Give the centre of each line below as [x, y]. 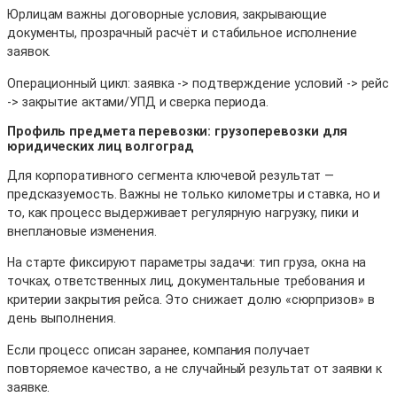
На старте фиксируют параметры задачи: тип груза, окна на [187, 263]
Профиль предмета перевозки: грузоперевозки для [178, 131]
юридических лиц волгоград [101, 146]
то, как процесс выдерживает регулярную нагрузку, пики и [183, 213]
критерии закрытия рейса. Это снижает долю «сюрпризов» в [191, 300]
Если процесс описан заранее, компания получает [159, 350]
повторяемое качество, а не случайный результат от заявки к [195, 368]
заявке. [29, 387]
